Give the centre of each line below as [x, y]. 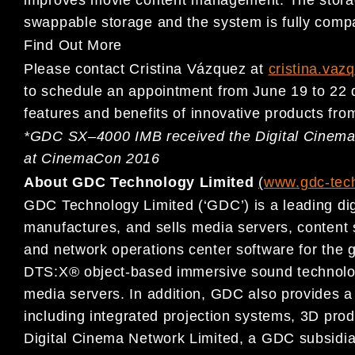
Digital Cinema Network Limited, [134, 339]
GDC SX [59, 137]
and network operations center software [159, 250]
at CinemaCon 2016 [92, 159]
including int [65, 317]
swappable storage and [103, 22]
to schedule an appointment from [136, 91]
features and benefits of [107, 113]
